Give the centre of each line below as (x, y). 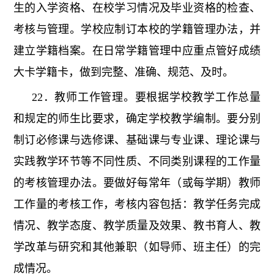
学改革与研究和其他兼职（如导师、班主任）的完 (137, 247)
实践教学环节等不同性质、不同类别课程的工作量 (137, 162)
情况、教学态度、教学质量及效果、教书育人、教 (137, 226)
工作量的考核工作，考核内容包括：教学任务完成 (137, 205)
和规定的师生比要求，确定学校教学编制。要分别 (137, 119)
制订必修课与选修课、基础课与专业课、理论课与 (137, 140)
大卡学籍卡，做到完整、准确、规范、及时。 (123, 72)
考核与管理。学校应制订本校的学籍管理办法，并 (137, 30)
